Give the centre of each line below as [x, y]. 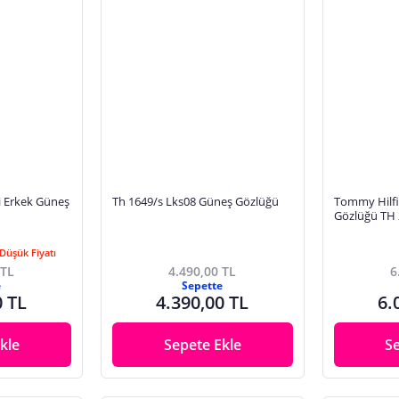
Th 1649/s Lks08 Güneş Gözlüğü [195, 202]
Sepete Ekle [202, 344]
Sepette [203, 285]
